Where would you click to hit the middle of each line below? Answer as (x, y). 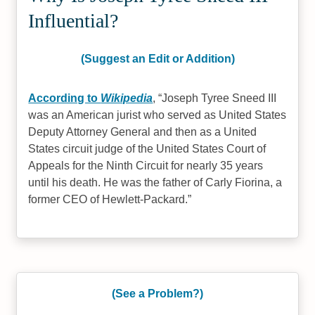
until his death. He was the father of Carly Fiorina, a (155, 182)
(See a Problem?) (157, 294)
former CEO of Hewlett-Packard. (108, 199)
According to (65, 98)
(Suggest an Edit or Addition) (157, 59)
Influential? (73, 21)
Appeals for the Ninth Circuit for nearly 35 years (146, 166)
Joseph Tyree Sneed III (219, 98)
